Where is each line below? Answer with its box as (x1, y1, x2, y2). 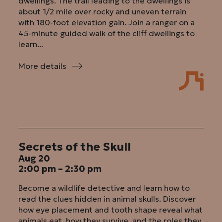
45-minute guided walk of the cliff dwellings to (18, 28, 195, 38)
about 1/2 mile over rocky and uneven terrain (18, 6, 187, 16)
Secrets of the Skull (18, 140, 131, 154)
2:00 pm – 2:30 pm (18, 163, 102, 175)
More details (18, 61, 67, 71)
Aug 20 (18, 153, 51, 165)
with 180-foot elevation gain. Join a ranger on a (18, 17, 195, 27)
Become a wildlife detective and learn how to (18, 182, 190, 193)
